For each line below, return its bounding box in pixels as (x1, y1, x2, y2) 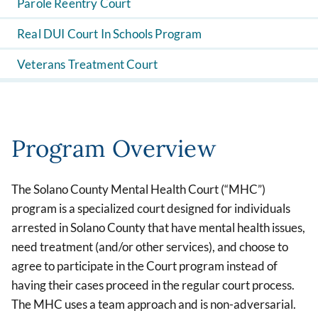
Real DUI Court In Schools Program (17, 26, 202, 41)
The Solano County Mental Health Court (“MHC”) (11, 182, 265, 197)
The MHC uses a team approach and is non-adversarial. (11, 297, 296, 312)
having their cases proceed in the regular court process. (11, 278, 295, 293)
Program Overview (11, 133, 216, 164)
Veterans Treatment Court (17, 56, 158, 72)
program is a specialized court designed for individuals (11, 201, 290, 216)
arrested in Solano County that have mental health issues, (11, 220, 305, 236)
